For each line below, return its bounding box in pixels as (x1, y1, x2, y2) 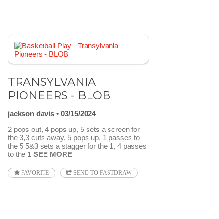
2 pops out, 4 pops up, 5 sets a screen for (8, 125, 140, 134)
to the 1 (8, 150, 33, 159)
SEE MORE (33, 150, 72, 159)
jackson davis (8, 109, 54, 118)
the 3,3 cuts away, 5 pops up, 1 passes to (8, 133, 140, 142)
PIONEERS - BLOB (8, 88, 110, 102)
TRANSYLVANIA (8, 74, 96, 88)
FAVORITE (20, 170, 49, 176)
